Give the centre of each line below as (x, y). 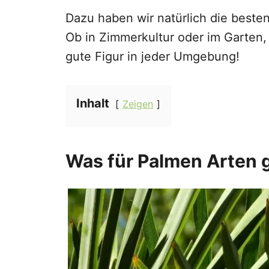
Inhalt (93, 103)
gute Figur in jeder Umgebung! (153, 56)
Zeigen (138, 104)
